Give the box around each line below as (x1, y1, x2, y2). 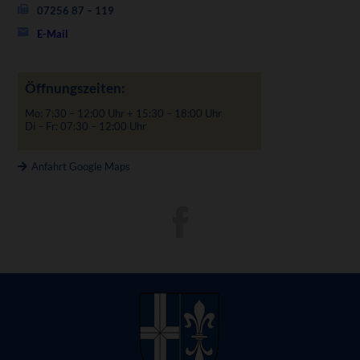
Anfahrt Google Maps (31, 159, 131, 173)
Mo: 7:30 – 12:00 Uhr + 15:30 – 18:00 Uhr (24, 107, 222, 121)
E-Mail (36, 27, 68, 41)
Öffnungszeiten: (24, 79, 125, 96)
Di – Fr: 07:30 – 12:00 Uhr (24, 120, 146, 133)
